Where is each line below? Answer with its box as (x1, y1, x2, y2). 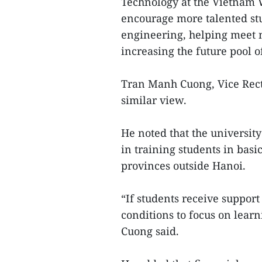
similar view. (121, 93, 187, 107)
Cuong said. (121, 224, 179, 238)
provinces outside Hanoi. (121, 158, 246, 173)
